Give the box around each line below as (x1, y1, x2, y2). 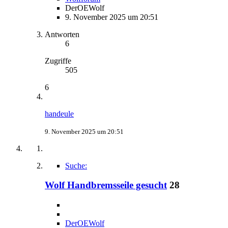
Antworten (45, 30, 79, 39)
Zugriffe (45, 56, 71, 65)
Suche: (65, 161, 87, 170)
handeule (45, 109, 74, 118)
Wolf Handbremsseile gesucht (45, 180, 167, 191)
